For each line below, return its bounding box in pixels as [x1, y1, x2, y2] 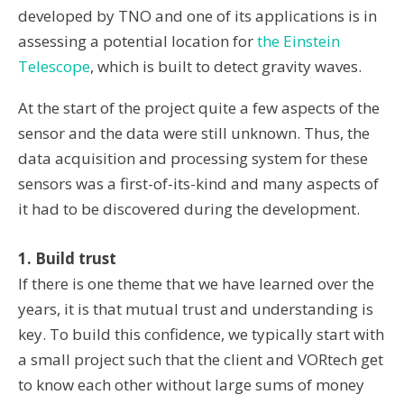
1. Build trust [18, 248, 116, 270]
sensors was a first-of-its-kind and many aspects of [18, 172, 379, 194]
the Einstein [257, 30, 340, 51]
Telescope [18, 55, 90, 77]
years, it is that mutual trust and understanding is [18, 298, 373, 320]
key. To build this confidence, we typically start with [18, 324, 384, 345]
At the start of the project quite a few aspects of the [18, 96, 380, 118]
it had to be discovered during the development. [18, 197, 360, 219]
